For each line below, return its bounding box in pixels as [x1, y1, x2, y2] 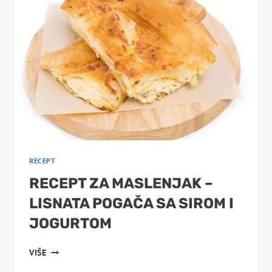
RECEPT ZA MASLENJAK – [29, 174, 213, 192]
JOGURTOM [29, 214, 112, 232]
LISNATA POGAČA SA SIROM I [29, 194, 234, 212]
